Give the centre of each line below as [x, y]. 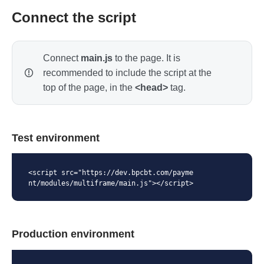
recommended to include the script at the [127, 73]
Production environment [73, 234]
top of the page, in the [89, 88]
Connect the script [74, 17]
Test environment [56, 138]
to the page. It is [146, 58]
